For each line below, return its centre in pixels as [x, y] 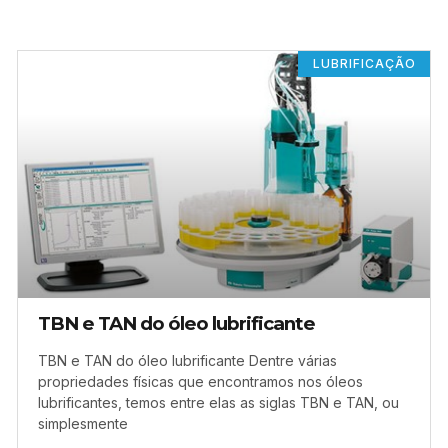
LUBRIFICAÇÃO [364, 63]
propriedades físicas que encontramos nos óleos [200, 381]
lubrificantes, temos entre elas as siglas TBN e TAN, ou [218, 402]
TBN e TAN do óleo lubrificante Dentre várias [187, 360]
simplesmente [83, 423]
